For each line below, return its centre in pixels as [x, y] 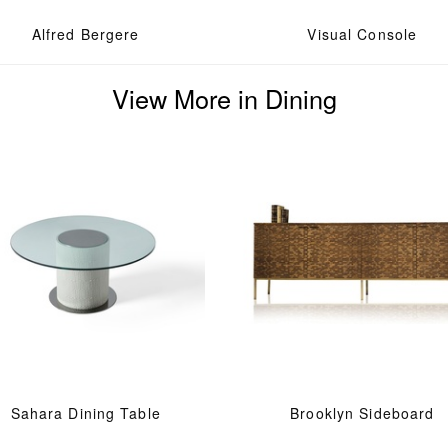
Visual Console [362, 33]
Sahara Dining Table [85, 413]
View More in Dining [224, 97]
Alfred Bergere [85, 33]
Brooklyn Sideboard [362, 413]
